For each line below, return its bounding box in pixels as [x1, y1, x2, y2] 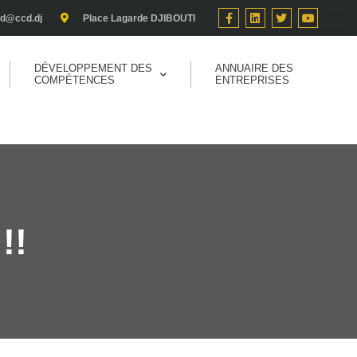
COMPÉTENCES [33, 74, 115, 86]
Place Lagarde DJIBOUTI [83, 12, 196, 24]
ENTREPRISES [214, 74, 289, 86]
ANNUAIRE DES [214, 62, 293, 74]
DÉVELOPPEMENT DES [33, 62, 152, 74]
